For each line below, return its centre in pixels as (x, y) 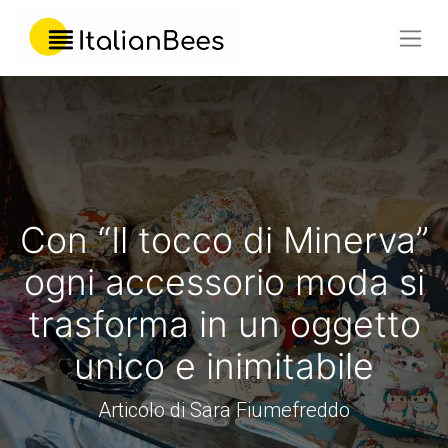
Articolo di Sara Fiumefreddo (224, 410)
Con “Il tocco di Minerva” (224, 240)
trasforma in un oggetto (224, 324)
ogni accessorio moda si (224, 282)
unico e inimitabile (224, 366)
